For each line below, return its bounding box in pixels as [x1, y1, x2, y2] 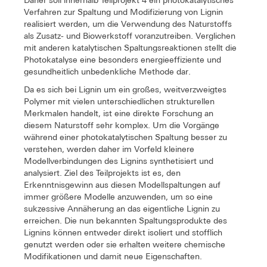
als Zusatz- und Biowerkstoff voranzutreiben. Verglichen [24, 31, 235, 41]
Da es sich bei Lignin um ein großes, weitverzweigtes [24, 85, 226, 95]
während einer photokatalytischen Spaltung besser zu [24, 132, 227, 142]
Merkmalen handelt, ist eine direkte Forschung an [24, 108, 213, 119]
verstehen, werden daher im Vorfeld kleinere [24, 144, 194, 154]
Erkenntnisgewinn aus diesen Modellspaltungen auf [24, 180, 221, 190]
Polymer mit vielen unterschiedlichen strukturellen [24, 97, 215, 107]
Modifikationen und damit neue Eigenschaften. [24, 252, 202, 262]
